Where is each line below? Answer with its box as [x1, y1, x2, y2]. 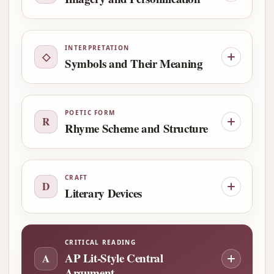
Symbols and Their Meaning [65, 55, 203, 72]
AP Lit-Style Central [65, 250, 163, 266]
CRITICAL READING [65, 238, 136, 246]
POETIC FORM [65, 108, 116, 117]
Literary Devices [65, 185, 142, 201]
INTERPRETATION [65, 43, 130, 52]
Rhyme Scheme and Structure [65, 120, 209, 136]
